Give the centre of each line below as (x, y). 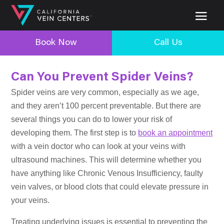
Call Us (168, 43)
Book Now (56, 43)
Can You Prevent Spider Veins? (102, 77)
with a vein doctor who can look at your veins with (98, 146)
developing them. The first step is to (75, 132)
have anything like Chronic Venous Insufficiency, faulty (107, 173)
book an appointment (175, 132)
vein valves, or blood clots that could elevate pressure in (110, 186)
